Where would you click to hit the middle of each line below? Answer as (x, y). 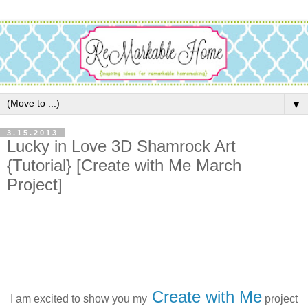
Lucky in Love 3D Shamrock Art (121, 146)
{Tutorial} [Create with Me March (124, 166)
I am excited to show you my (79, 298)
